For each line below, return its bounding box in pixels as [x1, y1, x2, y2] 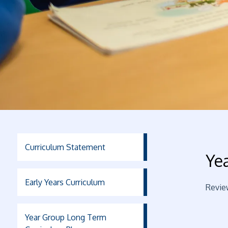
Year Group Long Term [24, 212, 106, 222]
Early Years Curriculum [24, 177, 105, 187]
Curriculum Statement [24, 142, 105, 152]
